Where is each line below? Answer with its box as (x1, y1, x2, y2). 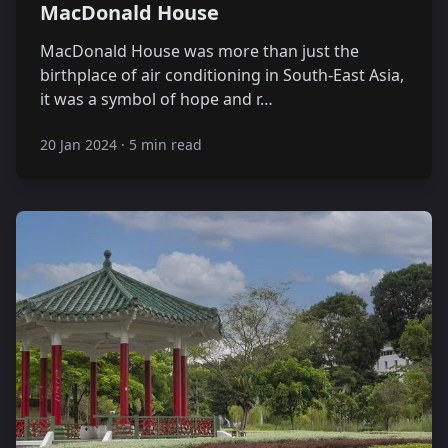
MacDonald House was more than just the (40, 40, 359, 62)
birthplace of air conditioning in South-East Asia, (40, 64, 404, 86)
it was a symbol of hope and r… (40, 88, 273, 110)
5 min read (129, 135, 202, 154)
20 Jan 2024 (40, 135, 117, 154)
